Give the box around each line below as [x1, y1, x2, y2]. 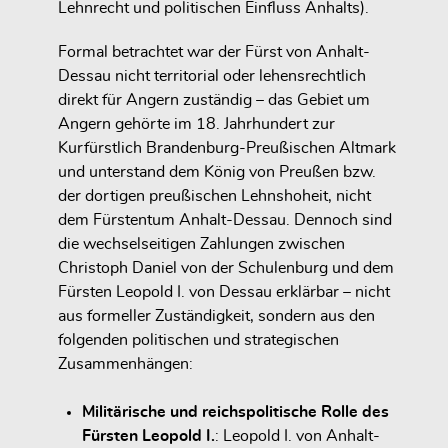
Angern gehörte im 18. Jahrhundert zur [58, 116, 335, 133]
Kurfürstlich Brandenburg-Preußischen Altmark [58, 140, 396, 157]
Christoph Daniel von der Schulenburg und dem [58, 260, 394, 277]
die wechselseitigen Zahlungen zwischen [58, 236, 345, 253]
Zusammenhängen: [58, 356, 193, 373]
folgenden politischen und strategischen [58, 332, 339, 349]
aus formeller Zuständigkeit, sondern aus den [58, 308, 375, 325]
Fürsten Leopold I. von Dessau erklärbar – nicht [58, 284, 390, 301]
